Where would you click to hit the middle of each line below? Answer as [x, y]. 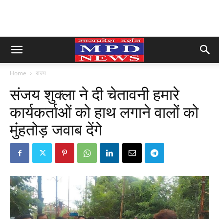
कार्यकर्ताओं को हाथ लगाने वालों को [104, 112]
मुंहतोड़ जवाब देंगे [56, 130]
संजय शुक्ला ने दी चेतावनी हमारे [95, 95]
